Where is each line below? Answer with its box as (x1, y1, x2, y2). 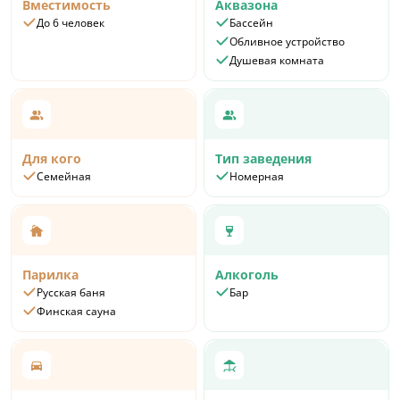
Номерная (229, 168, 284, 184)
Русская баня (37, 284, 105, 300)
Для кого (22, 149, 81, 167)
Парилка (22, 265, 79, 283)
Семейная (37, 168, 91, 184)
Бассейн (229, 14, 273, 30)
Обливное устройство (229, 33, 345, 49)
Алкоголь (215, 265, 279, 283)
